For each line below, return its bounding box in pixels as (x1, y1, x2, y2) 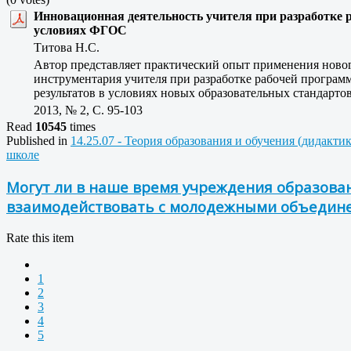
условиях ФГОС (34, 24, 127, 38)
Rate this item (6, 230, 74, 244)
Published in (6, 134, 67, 148)
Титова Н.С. (34, 41, 109, 55)
